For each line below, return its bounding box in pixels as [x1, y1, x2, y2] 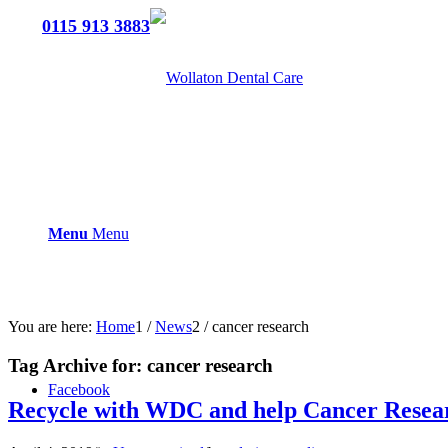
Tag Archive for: [8, 354, 147, 376]
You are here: [8, 318, 92, 335]
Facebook [48, 381, 110, 398]
